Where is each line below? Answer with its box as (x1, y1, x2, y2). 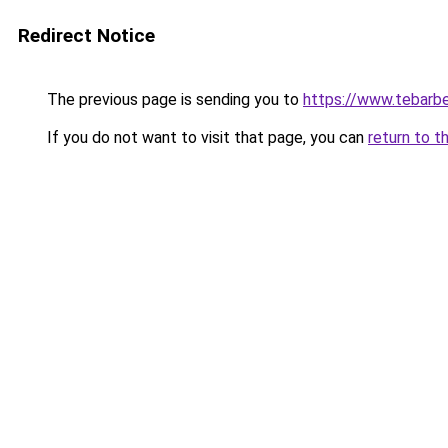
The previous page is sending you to (43, 90, 303, 109)
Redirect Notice (18, 24, 155, 47)
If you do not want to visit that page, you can (43, 128, 368, 147)
